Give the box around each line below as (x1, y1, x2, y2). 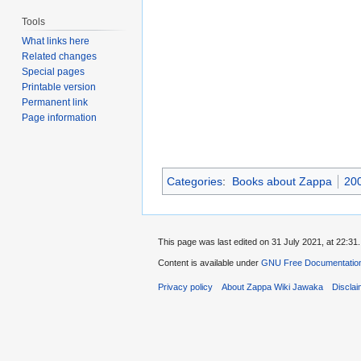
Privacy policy (158, 282, 213, 293)
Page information (22, 111, 98, 123)
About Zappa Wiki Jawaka (222, 282, 324, 293)
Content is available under (158, 258, 261, 268)
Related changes (22, 50, 98, 62)
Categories (167, 175, 222, 189)
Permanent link (22, 96, 89, 108)
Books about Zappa (231, 175, 332, 189)
